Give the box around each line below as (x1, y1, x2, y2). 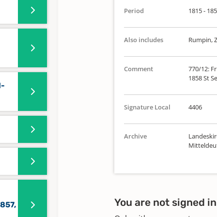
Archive (124, 132, 147, 140)
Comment (124, 64, 153, 73)
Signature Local (124, 103, 170, 111)
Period (124, 6, 144, 15)
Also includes (124, 35, 163, 44)
